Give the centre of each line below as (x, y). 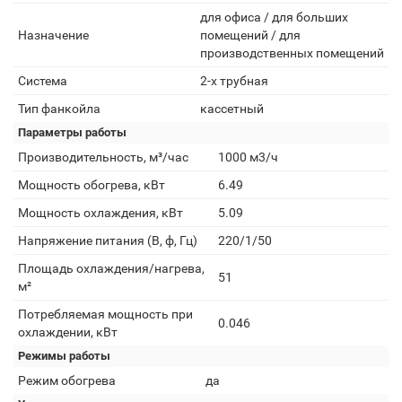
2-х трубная (234, 81)
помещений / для (250, 35)
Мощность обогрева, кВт (92, 185)
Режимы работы (64, 356)
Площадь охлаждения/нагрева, (111, 268)
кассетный (232, 109)
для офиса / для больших (274, 17)
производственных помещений (292, 53)
